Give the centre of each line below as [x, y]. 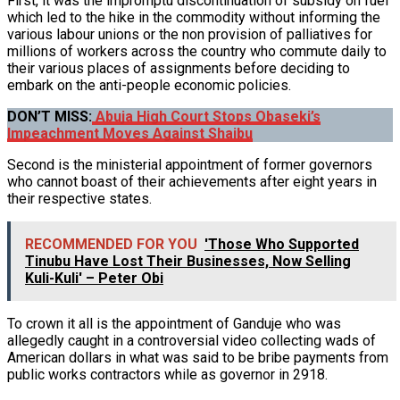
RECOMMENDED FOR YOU [111, 244]
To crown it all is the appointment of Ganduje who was [174, 323]
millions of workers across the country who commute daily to [197, 51]
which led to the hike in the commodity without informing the [194, 17]
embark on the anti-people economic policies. [149, 85]
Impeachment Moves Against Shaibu [130, 133]
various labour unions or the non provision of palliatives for [190, 34]
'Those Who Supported [282, 244]
